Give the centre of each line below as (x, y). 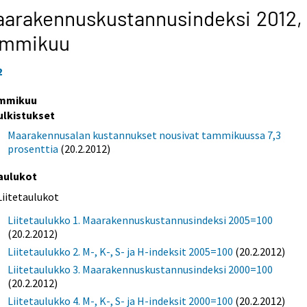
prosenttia (33, 148)
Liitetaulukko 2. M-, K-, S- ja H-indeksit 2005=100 (121, 251)
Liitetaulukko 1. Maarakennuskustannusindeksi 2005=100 (140, 220)
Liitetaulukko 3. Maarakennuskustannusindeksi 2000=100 (140, 269)
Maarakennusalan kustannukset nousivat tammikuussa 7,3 (145, 135)
